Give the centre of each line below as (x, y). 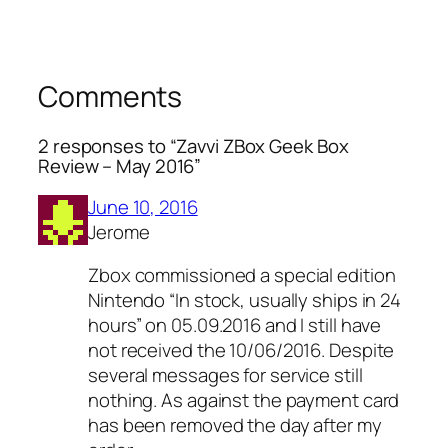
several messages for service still (225, 375)
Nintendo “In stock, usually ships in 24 (245, 300)
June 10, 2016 (143, 206)
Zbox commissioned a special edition (242, 275)
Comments (110, 96)
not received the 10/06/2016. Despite (241, 350)
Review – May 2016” (120, 166)
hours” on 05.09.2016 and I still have (235, 325)
